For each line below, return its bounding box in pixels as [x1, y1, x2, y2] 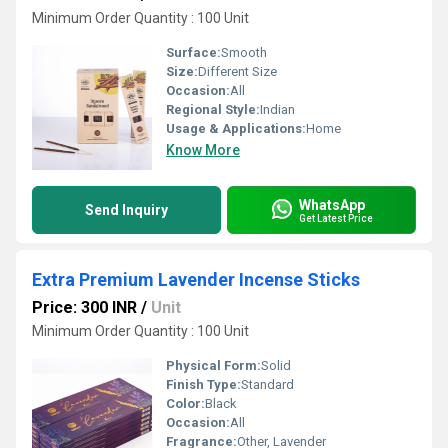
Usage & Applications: [166, 121, 306, 136]
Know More [166, 142, 240, 158]
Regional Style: [166, 102, 260, 117]
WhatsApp [299, 196, 365, 213]
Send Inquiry [85, 202, 168, 218]
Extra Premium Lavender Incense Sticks [32, 269, 360, 290]
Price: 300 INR [32, 298, 137, 317]
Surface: [166, 45, 221, 60]
